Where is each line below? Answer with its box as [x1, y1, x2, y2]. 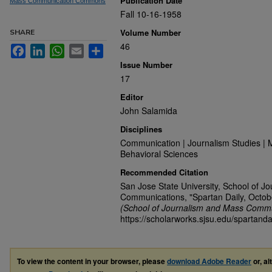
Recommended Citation [120, 166, 208, 178]
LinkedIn [45, 44, 78, 53]
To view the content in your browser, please [17, 256, 167, 267]
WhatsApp [64, 44, 104, 53]
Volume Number [120, 27, 181, 38]
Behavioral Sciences [120, 148, 198, 160]
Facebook [25, 44, 64, 53]
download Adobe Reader [167, 256, 251, 267]
